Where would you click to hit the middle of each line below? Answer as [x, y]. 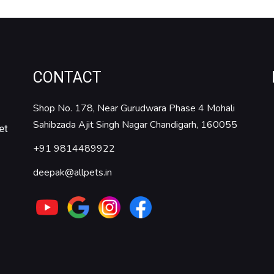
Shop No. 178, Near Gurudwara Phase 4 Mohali [134, 108]
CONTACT [67, 77]
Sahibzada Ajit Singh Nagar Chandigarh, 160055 [135, 124]
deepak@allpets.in [72, 172]
